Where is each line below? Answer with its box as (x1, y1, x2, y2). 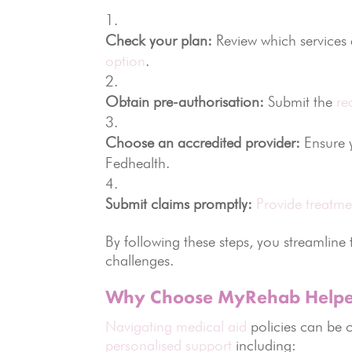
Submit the (264, 93, 337, 110)
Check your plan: (105, 31, 213, 49)
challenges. (105, 251, 174, 269)
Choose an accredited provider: (105, 134, 301, 151)
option (105, 52, 146, 69)
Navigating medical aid (105, 317, 247, 335)
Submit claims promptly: (105, 195, 253, 212)
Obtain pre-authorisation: (105, 93, 265, 110)
